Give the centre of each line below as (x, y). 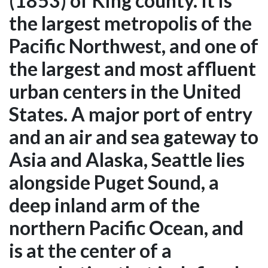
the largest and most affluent (133, 69)
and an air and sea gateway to (134, 137)
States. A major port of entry (131, 114)
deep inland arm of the (104, 205)
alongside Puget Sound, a (114, 182)
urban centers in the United (125, 92)
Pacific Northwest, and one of (134, 46)
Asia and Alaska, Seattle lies (127, 160)
